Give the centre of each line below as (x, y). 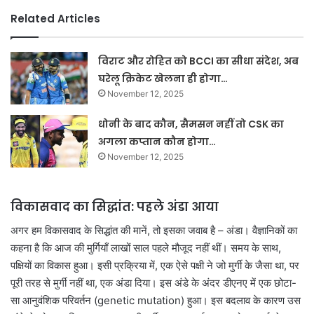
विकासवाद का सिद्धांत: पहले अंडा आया (115, 207)
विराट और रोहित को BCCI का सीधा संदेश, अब (199, 61)
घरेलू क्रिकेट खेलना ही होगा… (163, 79)
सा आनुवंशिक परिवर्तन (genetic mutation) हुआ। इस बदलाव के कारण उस (156, 300)
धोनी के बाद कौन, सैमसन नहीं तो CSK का (191, 124)
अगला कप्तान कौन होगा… (157, 142)
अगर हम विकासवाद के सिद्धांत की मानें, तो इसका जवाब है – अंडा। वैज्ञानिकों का (154, 230)
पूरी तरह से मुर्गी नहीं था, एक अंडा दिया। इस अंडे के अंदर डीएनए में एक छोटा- (153, 282)
